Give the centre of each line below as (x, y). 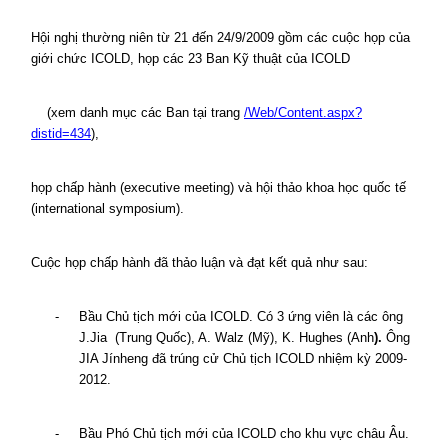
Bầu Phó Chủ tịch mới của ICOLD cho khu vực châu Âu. (244, 433)
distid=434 (61, 133)
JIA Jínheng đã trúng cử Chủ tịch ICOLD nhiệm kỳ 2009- (243, 358)
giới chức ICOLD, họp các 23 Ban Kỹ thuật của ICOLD (190, 58)
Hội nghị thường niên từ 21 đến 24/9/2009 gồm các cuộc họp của (220, 37)
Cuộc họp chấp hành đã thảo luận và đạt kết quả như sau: (199, 262)
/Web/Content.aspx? (303, 112)
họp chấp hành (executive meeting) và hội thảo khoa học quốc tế (218, 187)
